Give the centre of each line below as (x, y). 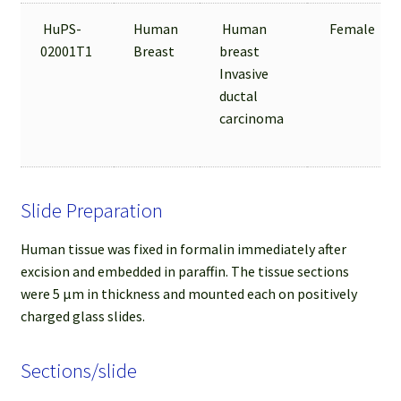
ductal (239, 96)
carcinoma (252, 119)
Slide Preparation (91, 211)
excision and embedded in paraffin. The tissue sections (184, 271)
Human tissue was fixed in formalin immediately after (183, 248)
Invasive (244, 74)
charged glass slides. (82, 316)
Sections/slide (78, 370)
